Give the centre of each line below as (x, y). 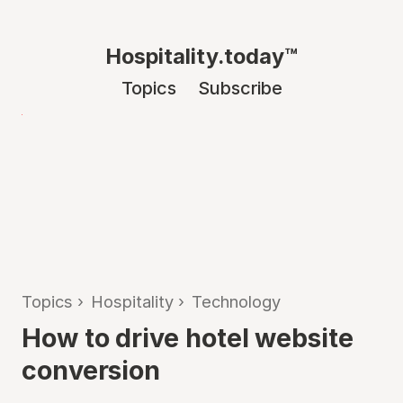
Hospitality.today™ (201, 56)
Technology (236, 301)
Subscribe (240, 88)
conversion (91, 370)
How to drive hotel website (188, 338)
